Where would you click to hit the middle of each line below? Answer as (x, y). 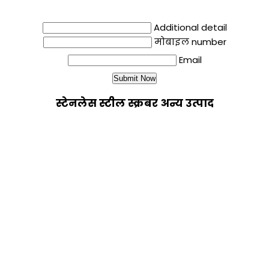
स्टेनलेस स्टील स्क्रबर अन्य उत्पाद (134, 103)
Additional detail (190, 28)
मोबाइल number (190, 42)
